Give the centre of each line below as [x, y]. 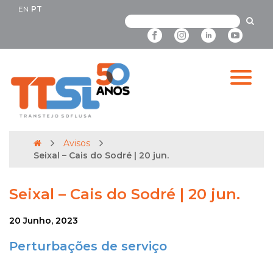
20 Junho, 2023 [44, 221]
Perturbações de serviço [88, 246]
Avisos [77, 144]
